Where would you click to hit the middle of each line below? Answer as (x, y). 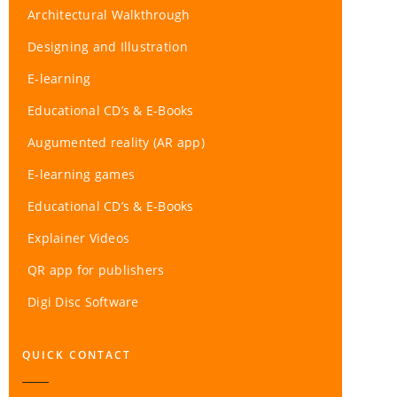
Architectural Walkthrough (109, 15)
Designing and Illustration (108, 47)
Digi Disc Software (83, 302)
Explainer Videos (79, 238)
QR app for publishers (96, 270)
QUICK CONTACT (77, 355)
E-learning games (82, 175)
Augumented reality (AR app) (117, 143)
